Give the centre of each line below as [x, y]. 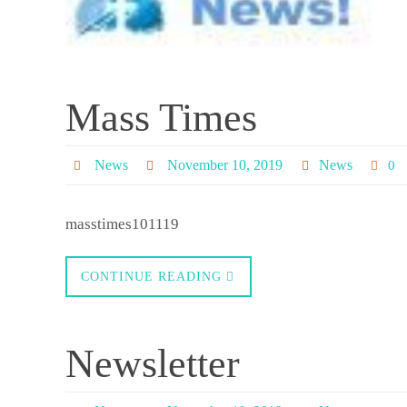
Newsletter [153, 363]
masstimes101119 [122, 223]
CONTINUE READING [151, 276]
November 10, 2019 [225, 164]
